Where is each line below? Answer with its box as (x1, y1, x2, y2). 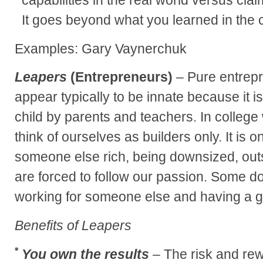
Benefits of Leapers (15, 218, 131, 234)
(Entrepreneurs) (70, 69, 173, 85)
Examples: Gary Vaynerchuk (15, 41, 187, 56)
